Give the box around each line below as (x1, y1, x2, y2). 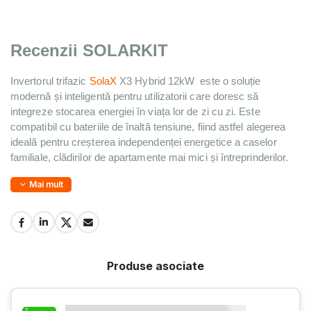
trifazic (56, 76, 90, 87)
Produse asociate (107, 259, 204, 274)
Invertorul (10, 76, 56, 87)
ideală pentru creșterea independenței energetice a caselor (10, 137, 277, 149)
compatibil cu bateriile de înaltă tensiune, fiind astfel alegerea (10, 121, 286, 133)
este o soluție (197, 76, 261, 87)
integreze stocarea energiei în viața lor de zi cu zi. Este (10, 106, 260, 118)
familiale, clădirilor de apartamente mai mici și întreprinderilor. (10, 152, 289, 164)
